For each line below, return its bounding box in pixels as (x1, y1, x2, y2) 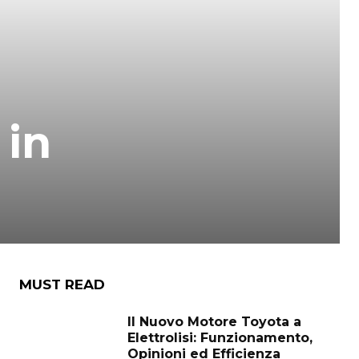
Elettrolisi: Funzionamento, (127, 330, 313, 345)
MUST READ (19, 276, 105, 292)
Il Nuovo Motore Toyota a (127, 314, 301, 329)
